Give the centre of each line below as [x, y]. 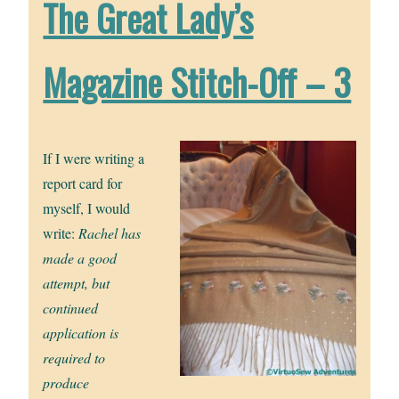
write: [61, 233]
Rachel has [110, 233]
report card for [83, 183]
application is [81, 333]
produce [66, 383]
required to [74, 358]
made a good [80, 258]
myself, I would [87, 208]
